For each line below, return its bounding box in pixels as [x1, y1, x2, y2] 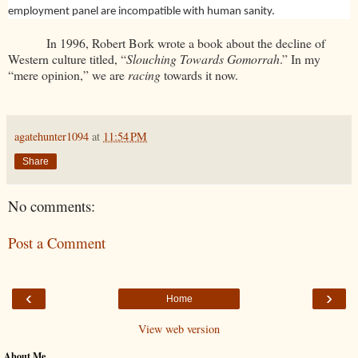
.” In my [280, 50, 320, 67]
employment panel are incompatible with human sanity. [8, 5, 275, 18]
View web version [138, 320, 220, 336]
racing [128, 66, 161, 83]
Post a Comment [8, 233, 105, 253]
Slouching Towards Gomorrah [126, 50, 280, 67]
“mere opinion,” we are [8, 66, 128, 83]
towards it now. [161, 66, 238, 83]
